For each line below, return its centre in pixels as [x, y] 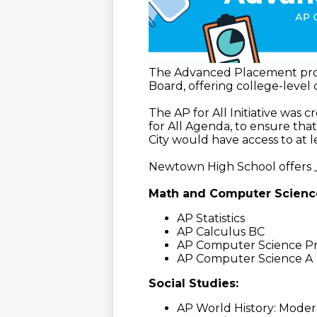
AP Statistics [211, 218]
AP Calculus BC [221, 231]
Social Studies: [194, 283]
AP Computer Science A [245, 258]
